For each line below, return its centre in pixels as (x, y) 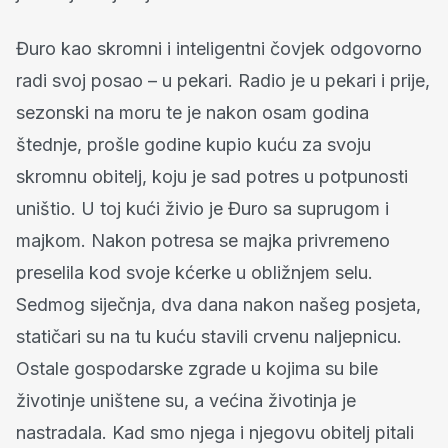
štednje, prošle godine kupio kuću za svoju (193, 144)
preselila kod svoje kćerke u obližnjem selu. (194, 272)
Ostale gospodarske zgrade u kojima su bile (197, 368)
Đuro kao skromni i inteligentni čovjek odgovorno (219, 48)
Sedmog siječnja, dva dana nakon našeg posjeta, (218, 304)
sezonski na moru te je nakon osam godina (192, 112)
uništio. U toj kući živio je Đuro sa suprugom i (202, 208)
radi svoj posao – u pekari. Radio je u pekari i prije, (223, 80)
